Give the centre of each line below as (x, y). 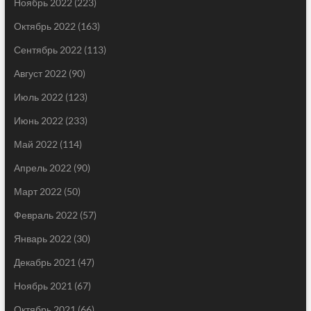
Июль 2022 (38, 97)
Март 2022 (37, 192)
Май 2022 (35, 144)
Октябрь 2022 (44, 26)
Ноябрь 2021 (43, 286)
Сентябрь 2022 (48, 50)
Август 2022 (40, 74)
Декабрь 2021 (44, 262)
